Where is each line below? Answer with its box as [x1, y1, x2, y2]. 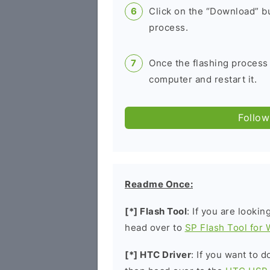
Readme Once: [125, 178, 193, 190]
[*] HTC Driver [125, 249, 191, 260]
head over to [125, 222, 185, 233]
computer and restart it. [149, 74, 257, 85]
